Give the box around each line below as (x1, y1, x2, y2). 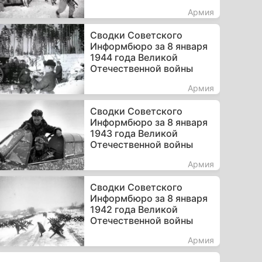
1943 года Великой (89, 127, 178, 139)
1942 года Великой (89, 203, 178, 215)
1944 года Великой (89, 51, 178, 63)
